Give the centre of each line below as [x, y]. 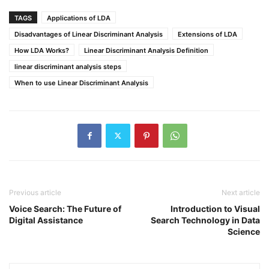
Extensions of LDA [207, 34]
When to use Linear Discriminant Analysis [81, 83]
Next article [241, 192]
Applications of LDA [79, 18]
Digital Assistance [46, 220]
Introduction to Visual [215, 208]
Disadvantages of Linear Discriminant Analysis [89, 34]
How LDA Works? [42, 50]
